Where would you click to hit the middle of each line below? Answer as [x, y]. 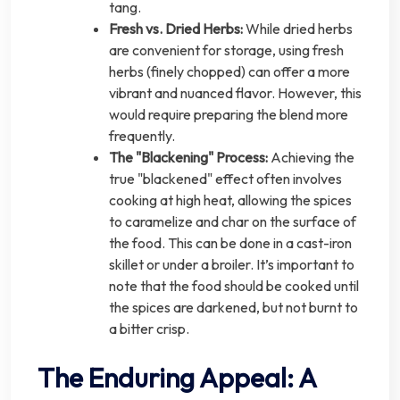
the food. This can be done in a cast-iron [230, 242]
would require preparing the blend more [229, 114]
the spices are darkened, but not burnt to [233, 307]
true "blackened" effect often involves [225, 178]
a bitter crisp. [149, 328]
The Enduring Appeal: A [177, 377]
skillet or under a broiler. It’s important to [232, 264]
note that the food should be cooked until [234, 285]
